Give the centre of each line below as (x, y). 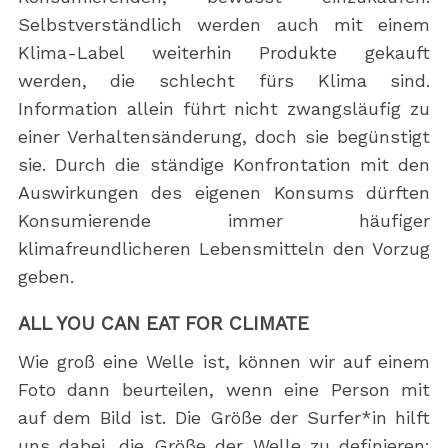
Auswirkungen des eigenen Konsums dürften (224, 193)
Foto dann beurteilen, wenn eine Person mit (224, 390)
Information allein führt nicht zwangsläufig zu (224, 109)
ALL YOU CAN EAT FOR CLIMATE (163, 324)
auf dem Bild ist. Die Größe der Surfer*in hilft (224, 418)
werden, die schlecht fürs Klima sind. (224, 81)
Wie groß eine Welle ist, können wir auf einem (224, 362)
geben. (45, 277)
